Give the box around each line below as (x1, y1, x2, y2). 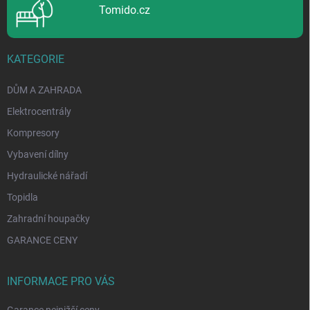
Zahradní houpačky (7, 212, 90, 224)
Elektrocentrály (7, 105, 71, 117)
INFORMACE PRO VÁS (7, 274, 115, 288)
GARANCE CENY (7, 234, 77, 246)
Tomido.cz (98, 3, 150, 17)
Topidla (7, 191, 38, 203)
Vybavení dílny (7, 148, 69, 160)
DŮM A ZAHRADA (7, 84, 82, 95)
